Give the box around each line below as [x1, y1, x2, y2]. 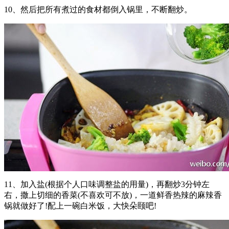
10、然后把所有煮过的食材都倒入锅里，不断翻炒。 [4, 5, 192, 14]
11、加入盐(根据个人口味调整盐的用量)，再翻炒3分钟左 [4, 180, 210, 189]
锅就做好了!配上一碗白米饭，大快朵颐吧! [4, 201, 156, 211]
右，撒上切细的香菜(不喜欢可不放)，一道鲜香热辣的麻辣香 [4, 191, 222, 200]
